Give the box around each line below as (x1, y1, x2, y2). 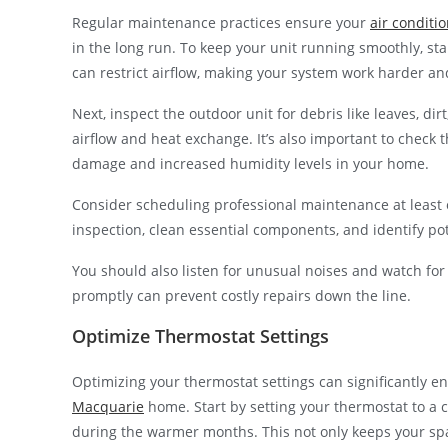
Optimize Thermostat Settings (72, 323, 329, 348)
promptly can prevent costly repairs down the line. (72, 285, 411, 305)
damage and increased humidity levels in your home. (72, 153, 429, 173)
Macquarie (72, 396, 144, 416)
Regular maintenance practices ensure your (72, 12, 370, 32)
